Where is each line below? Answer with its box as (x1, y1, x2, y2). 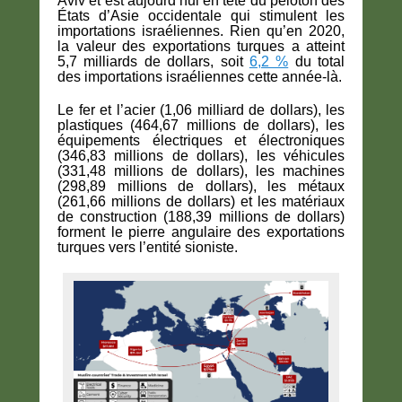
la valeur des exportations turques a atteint (57, 38, 345, 54)
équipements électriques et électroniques (57, 132, 345, 148)
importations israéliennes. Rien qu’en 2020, (57, 22, 345, 39)
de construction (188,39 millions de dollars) (57, 208, 345, 224)
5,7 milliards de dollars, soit (57, 53, 249, 69)
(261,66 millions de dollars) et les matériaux (57, 193, 345, 209)
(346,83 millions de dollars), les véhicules (57, 147, 345, 163)
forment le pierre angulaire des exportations (57, 223, 345, 240)
